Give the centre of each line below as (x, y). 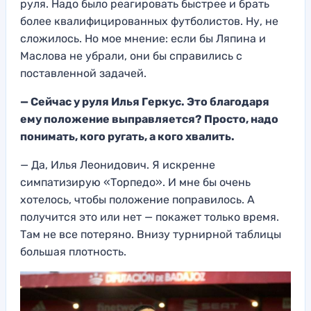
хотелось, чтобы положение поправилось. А (137, 199)
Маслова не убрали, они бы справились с (131, 56)
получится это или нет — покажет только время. (150, 217)
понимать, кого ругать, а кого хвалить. (127, 136)
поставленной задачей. (83, 73)
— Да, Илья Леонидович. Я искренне (118, 165)
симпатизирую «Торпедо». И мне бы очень (135, 182)
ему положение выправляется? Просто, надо (149, 119)
